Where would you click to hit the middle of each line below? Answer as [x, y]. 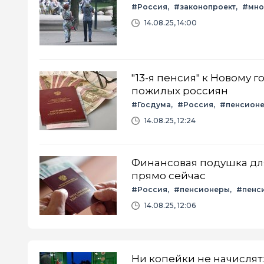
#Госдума [151, 104]
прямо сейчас [169, 175]
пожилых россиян [180, 90]
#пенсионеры [202, 189]
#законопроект [205, 6]
